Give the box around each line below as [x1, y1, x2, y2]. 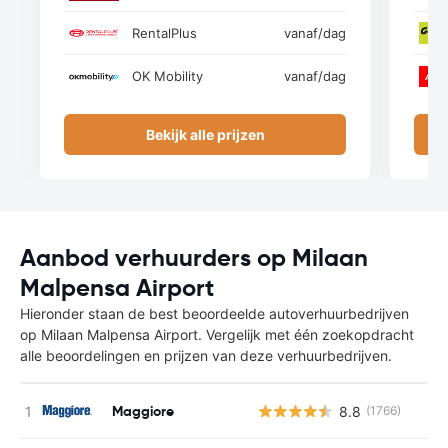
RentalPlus [132, 24, 197, 41]
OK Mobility [132, 68, 203, 84]
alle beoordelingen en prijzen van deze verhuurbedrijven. [20, 347, 392, 364]
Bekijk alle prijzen [145, 126, 265, 143]
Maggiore [112, 401, 174, 420]
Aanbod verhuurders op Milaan [20, 243, 368, 273]
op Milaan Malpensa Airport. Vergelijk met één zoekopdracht [20, 326, 414, 343]
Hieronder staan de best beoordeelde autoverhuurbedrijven [20, 305, 409, 322]
